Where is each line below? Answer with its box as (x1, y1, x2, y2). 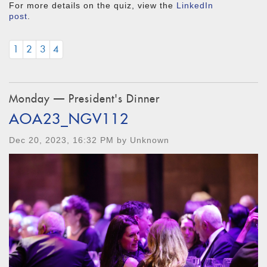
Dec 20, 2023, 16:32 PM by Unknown (9, 135, 169, 145)
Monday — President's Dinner (9, 91, 160, 105)
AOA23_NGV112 (9, 110, 129, 129)
